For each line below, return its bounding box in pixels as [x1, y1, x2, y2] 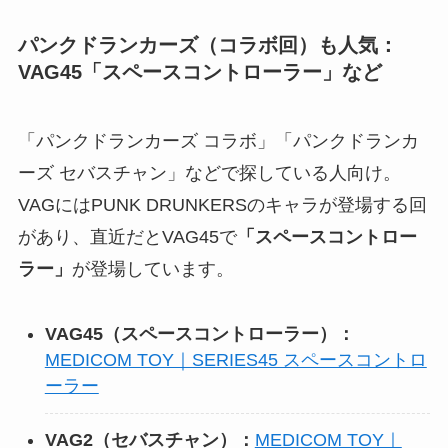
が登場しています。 [71, 259, 234, 280]
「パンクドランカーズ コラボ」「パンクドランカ [17, 131, 419, 152]
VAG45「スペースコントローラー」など [17, 61, 382, 84]
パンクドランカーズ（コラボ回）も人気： [17, 34, 398, 57]
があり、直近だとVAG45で [17, 227, 237, 248]
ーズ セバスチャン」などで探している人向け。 [17, 163, 401, 184]
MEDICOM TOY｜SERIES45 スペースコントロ [44, 350, 427, 371]
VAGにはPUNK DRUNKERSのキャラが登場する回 [17, 195, 427, 216]
